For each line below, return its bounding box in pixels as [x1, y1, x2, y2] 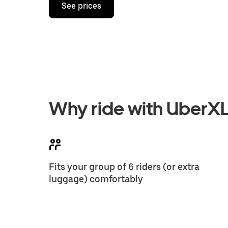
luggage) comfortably [49, 174, 143, 184]
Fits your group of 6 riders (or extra [49, 161, 199, 172]
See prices [62, 1, 101, 11]
